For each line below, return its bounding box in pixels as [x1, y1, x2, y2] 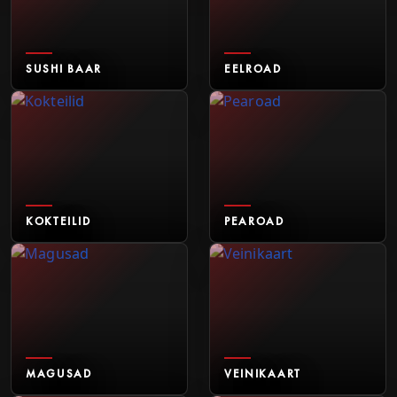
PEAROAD [224, 214, 284, 229]
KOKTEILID [26, 214, 91, 229]
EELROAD [224, 61, 282, 76]
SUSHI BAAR [26, 61, 102, 76]
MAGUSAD [26, 366, 92, 381]
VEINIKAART [224, 366, 301, 381]
